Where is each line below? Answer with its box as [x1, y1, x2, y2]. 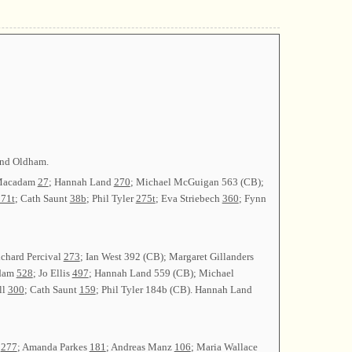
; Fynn [238, 192, 266, 204]
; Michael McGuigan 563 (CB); [130, 175, 264, 188]
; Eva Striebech [155, 192, 222, 204]
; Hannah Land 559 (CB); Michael [88, 266, 234, 279]
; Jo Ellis [32, 266, 72, 279]
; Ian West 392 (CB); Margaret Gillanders [79, 250, 254, 262]
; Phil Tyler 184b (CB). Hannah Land [95, 283, 252, 295]
